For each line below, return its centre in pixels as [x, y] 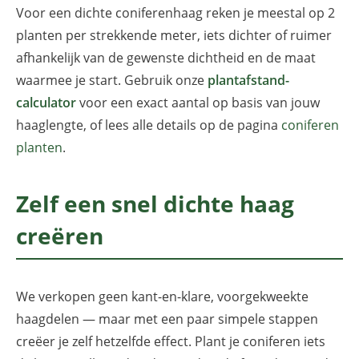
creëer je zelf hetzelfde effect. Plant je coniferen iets [171, 342]
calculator [46, 103]
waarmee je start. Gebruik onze [112, 81]
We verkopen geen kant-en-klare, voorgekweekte [162, 297]
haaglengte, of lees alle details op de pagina [149, 125]
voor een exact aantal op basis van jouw [198, 103]
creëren [60, 236]
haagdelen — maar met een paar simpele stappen [167, 319]
